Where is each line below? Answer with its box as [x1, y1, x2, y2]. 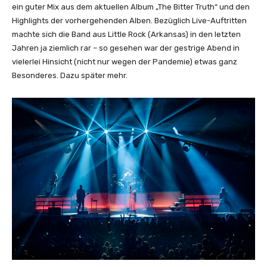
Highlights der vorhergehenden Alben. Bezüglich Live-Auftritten [12, 16, 247, 26]
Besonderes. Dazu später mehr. [12, 71, 128, 80]
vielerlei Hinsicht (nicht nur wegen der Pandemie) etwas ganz [12, 57, 237, 67]
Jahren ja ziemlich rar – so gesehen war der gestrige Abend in [12, 44, 240, 53]
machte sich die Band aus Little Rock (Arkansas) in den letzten [12, 30, 241, 39]
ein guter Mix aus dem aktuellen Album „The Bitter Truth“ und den [12, 2, 250, 12]
